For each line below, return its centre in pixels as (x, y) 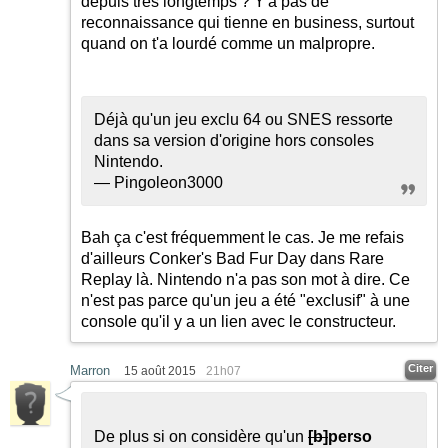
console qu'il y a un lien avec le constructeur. (238, 321)
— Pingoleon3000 (158, 182)
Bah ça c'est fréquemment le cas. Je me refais (242, 237)
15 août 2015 (160, 371)
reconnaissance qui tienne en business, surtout (247, 22)
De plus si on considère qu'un (201, 436)
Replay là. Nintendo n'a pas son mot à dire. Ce (245, 279)
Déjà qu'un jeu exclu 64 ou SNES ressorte (243, 119)
